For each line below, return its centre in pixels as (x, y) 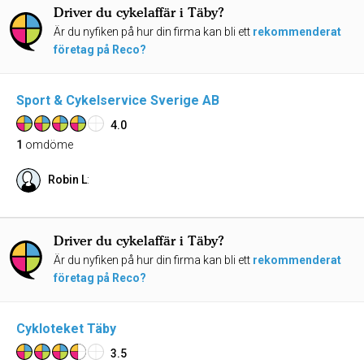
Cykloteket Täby (66, 329)
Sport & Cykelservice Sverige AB (118, 100)
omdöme (48, 145)
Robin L (67, 180)
